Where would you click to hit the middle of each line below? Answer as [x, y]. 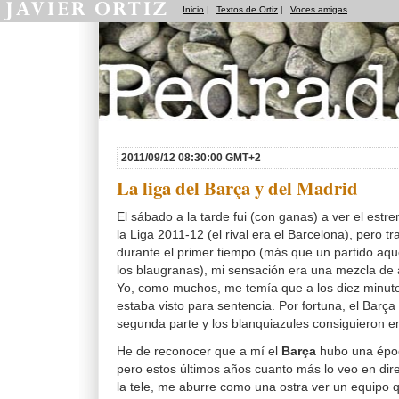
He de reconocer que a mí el [199, 352]
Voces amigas [319, 9]
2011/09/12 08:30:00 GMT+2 [191, 158]
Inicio [193, 9]
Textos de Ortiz [247, 9]
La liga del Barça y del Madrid [237, 188]
